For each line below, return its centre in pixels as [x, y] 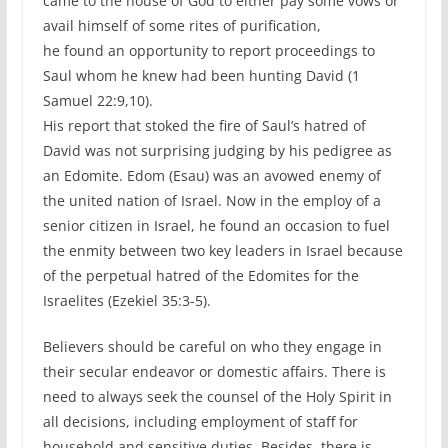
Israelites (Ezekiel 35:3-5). [126, 300]
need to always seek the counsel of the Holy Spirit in [217, 396]
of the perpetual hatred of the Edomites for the [200, 275]
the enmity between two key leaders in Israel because [222, 250]
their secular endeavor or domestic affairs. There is [214, 371]
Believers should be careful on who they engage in [212, 346]
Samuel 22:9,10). [97, 100]
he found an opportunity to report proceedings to [208, 50]
